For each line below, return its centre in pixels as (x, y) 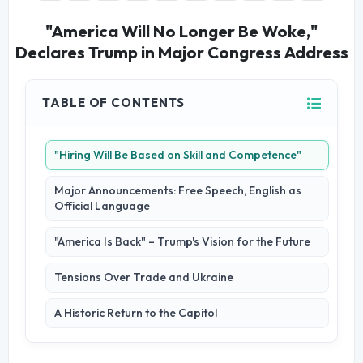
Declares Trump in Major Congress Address (181, 53)
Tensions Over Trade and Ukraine (144, 278)
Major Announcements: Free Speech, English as (178, 191)
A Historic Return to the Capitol (136, 313)
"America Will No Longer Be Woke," (181, 32)
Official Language (102, 206)
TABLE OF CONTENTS (113, 103)
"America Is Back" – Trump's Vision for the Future (183, 242)
